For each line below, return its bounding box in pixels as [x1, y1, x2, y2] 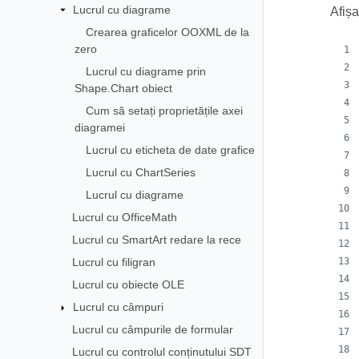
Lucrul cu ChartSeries [86, 165, 196, 179]
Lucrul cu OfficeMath [71, 210, 177, 224]
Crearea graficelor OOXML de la [86, 25, 250, 38]
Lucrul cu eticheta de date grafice [86, 143, 256, 156]
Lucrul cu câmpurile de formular [71, 322, 233, 336]
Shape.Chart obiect [75, 81, 173, 95]
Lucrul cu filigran [71, 255, 155, 268]
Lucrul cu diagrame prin [86, 64, 207, 78]
